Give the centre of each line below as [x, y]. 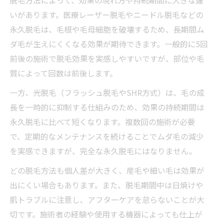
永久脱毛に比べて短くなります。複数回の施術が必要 [102, 121]
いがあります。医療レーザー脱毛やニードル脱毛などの [107, 14]
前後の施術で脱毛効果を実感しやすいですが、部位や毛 [107, 58]
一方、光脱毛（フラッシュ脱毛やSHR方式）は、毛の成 [107, 92]
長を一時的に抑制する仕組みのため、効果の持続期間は [107, 107]
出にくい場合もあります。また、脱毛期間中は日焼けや [107, 185]
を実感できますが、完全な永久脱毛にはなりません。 [103, 151]
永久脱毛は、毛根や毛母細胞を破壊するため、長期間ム [107, 29]
